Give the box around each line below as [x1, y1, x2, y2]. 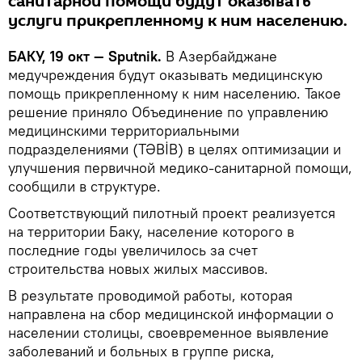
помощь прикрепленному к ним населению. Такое [8, 83, 341, 103]
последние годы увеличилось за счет [8, 240, 258, 259]
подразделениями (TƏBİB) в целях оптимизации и [8, 139, 341, 158]
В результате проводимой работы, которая [8, 285, 293, 305]
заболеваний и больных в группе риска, [8, 341, 275, 360]
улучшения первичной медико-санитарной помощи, [8, 158, 352, 177]
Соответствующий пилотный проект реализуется [8, 203, 335, 222]
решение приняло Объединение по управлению [8, 102, 328, 121]
